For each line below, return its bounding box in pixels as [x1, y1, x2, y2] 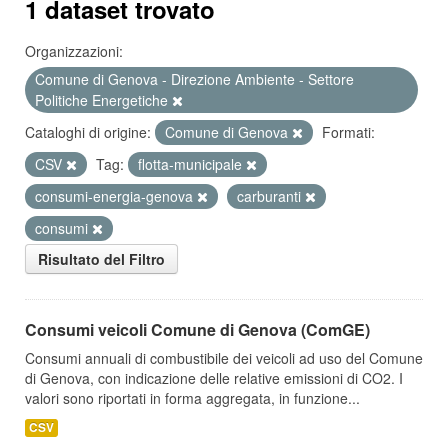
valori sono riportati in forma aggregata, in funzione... [25, 388, 360, 408]
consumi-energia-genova [35, 186, 197, 206]
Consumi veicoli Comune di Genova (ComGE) [25, 318, 370, 341]
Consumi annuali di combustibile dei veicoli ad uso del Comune [25, 348, 423, 368]
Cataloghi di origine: [25, 122, 151, 142]
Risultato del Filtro [38, 249, 165, 269]
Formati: [322, 122, 375, 142]
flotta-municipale [138, 154, 246, 174]
